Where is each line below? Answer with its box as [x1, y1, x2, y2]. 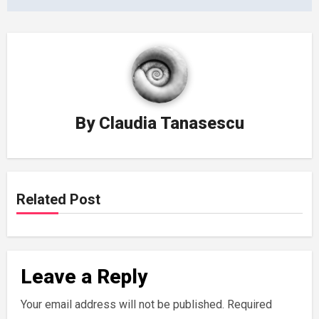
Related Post [16, 190, 100, 208]
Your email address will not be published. [21, 297, 225, 311]
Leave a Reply [21, 265, 148, 289]
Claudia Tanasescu [98, 113, 244, 134]
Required [227, 297, 273, 311]
